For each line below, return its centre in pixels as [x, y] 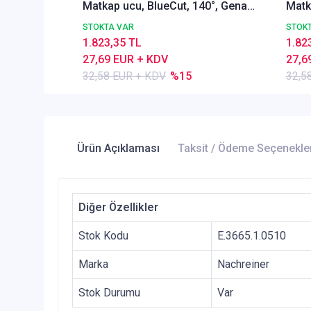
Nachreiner [243, 264]
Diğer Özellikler [118, 208]
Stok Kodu [103, 236]
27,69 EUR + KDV [125, 59]
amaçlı [100, 22]
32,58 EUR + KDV [124, 76]
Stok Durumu [109, 293]
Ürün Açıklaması [118, 149]
